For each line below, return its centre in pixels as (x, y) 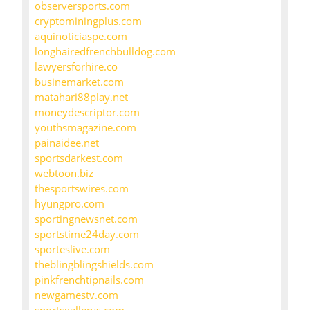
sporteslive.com (72, 249)
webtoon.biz (64, 173)
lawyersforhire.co (76, 67)
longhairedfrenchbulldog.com (105, 52)
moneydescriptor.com (87, 112)
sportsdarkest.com (79, 158)
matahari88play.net (81, 97)
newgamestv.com (76, 295)
